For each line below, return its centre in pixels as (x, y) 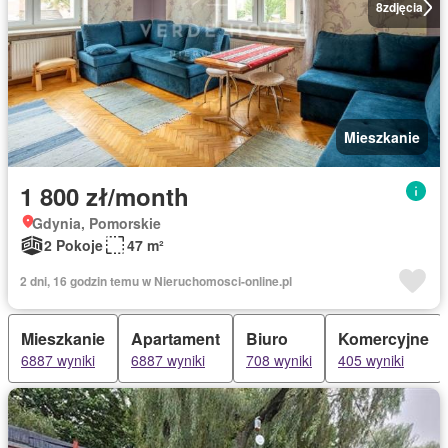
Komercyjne (383, 338)
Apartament (175, 338)
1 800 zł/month (104, 196)
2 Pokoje (73, 245)
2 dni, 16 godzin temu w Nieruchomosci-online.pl (156, 281)
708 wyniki (279, 360)
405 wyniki (371, 360)
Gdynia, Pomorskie (96, 223)
